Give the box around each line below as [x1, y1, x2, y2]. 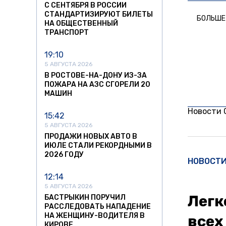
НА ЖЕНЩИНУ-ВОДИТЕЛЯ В [44, 211, 145, 220]
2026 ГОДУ [44, 150, 84, 159]
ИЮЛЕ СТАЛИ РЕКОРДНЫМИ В [44, 141, 152, 150]
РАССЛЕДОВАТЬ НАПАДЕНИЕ [44, 202, 151, 211]
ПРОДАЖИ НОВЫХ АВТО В [44, 132, 137, 141]
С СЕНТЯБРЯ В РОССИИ [44, 1, 127, 10]
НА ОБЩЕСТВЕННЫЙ [44, 19, 118, 28]
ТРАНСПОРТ [44, 28, 89, 37]
